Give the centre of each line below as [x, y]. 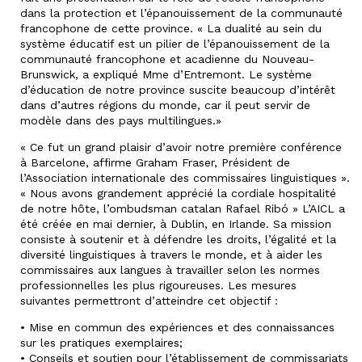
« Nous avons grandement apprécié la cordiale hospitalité [178, 193]
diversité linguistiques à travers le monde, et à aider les [171, 254]
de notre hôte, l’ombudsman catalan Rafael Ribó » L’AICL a [183, 208]
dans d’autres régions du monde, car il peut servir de [165, 105]
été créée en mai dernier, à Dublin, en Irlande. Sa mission [176, 223]
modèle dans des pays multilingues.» [121, 120]
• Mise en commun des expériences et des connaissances [177, 327]
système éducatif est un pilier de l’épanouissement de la [175, 43]
